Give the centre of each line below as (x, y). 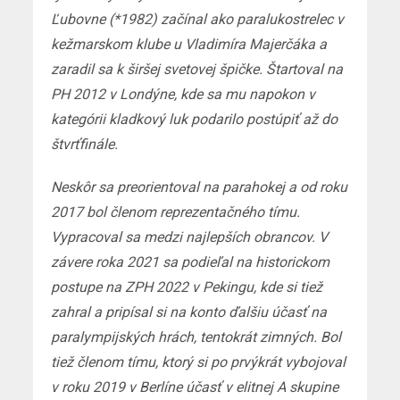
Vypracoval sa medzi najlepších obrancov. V (190, 237)
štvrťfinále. (85, 144)
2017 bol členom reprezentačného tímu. (176, 212)
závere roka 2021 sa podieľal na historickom (191, 262)
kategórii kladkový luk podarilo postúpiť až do (195, 119)
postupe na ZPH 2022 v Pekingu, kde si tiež (187, 287)
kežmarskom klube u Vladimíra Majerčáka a (189, 44)
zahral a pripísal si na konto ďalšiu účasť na (189, 312)
